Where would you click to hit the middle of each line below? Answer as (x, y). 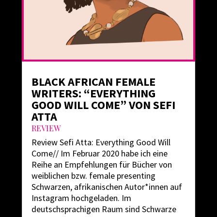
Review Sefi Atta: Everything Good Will (101, 142)
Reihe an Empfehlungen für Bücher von (101, 165)
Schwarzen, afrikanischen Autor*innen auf (107, 187)
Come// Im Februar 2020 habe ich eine (99, 154)
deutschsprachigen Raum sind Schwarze (104, 209)
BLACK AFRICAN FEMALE (93, 82)
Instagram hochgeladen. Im (81, 198)
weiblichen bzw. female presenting (93, 176)
